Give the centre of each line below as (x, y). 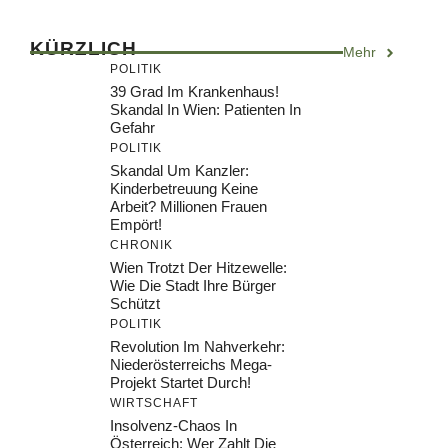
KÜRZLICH (83, 49)
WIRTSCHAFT (154, 403)
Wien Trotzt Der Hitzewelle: (198, 268)
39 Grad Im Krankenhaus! (194, 92)
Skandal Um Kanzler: (179, 171)
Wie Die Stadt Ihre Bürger (193, 286)
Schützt (135, 304)
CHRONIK (141, 245)
